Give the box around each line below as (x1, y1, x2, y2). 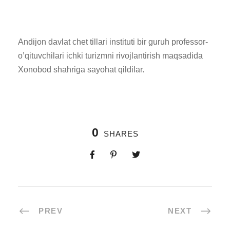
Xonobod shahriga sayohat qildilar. (18, 65, 144, 74)
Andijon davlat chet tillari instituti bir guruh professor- (18, 37, 208, 47)
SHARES (103, 129, 139, 139)
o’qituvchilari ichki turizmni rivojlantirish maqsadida (18, 51, 203, 61)
